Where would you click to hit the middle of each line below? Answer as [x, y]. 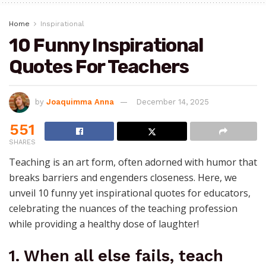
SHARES [22, 142]
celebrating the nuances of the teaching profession [123, 208]
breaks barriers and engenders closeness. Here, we [123, 177]
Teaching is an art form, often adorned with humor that [133, 162]
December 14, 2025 [172, 102]
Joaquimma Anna [80, 102]
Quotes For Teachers [99, 67]
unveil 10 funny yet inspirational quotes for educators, [130, 193]
